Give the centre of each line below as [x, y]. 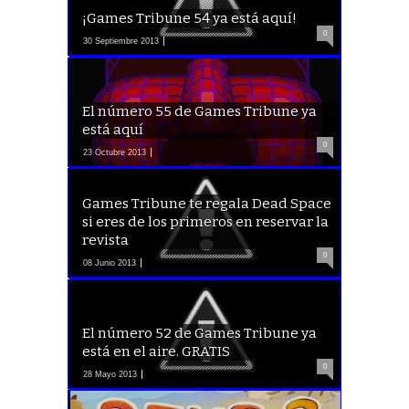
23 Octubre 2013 [114, 152]
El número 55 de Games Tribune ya [199, 111]
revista [105, 240]
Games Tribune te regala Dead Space [207, 204]
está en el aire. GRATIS [156, 351]
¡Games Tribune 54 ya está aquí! [189, 18]
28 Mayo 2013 [110, 374]
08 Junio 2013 [109, 263]
